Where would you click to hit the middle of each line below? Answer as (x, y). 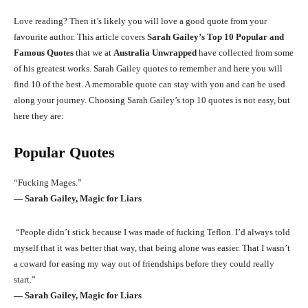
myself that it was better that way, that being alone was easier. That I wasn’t (152, 247)
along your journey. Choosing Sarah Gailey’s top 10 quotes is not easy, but (152, 100)
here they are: (39, 115)
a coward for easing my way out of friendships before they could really (144, 263)
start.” (25, 279)
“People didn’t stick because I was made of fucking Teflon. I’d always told (152, 232)
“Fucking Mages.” (48, 182)
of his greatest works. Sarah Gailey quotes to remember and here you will (148, 68)
